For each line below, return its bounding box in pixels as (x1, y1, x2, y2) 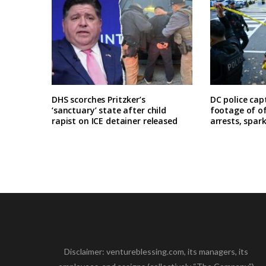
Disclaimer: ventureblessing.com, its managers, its (64, 246, 249, 256)
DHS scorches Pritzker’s (52, 93, 145, 105)
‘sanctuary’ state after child (52, 104, 166, 116)
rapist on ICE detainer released (52, 115, 178, 126)
